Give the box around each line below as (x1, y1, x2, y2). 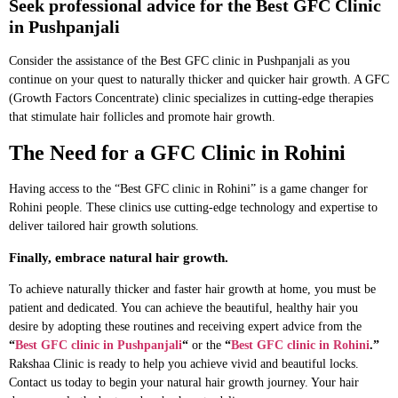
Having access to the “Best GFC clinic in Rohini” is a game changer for (9, 181, 368, 195)
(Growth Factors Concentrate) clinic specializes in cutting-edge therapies (9, 91, 373, 105)
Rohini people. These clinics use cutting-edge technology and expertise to (9, 200, 378, 214)
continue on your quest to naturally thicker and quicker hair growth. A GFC (9, 72, 389, 86)
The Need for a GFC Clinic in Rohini (9, 140, 346, 164)
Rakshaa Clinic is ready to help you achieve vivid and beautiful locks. (9, 356, 359, 370)
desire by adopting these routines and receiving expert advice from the (9, 319, 362, 333)
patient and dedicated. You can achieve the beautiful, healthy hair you (9, 300, 358, 314)
